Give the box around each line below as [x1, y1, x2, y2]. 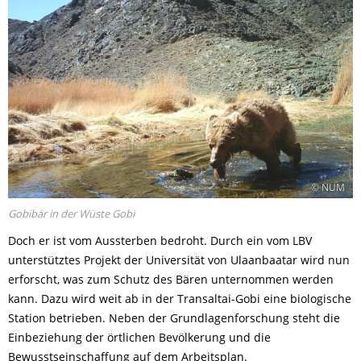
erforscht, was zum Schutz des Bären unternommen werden [8, 272, 334, 288]
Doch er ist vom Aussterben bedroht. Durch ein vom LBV [8, 233, 312, 249]
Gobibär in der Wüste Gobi [8, 206, 135, 222]
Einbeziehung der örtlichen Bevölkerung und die [8, 330, 271, 346]
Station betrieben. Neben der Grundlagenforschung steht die [8, 310, 340, 326]
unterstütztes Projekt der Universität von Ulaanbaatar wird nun [8, 252, 350, 268]
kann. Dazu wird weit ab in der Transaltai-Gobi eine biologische [8, 291, 351, 307]
